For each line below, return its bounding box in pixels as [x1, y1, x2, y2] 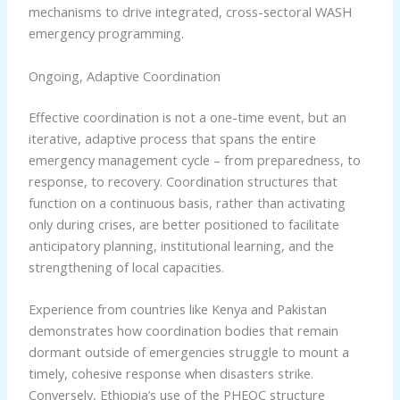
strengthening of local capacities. [28, 257, 224, 276]
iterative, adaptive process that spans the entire [28, 129, 316, 147]
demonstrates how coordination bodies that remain [28, 321, 338, 340]
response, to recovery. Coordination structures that [28, 171, 337, 190]
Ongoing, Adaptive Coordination [28, 66, 221, 85]
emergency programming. [28, 24, 184, 43]
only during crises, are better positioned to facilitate [28, 214, 339, 233]
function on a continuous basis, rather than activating [28, 193, 346, 212]
